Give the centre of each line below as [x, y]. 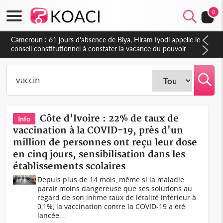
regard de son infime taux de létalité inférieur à [117, 197]
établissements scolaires [69, 167]
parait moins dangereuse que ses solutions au [115, 188]
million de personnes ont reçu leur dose [105, 143]
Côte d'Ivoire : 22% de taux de [110, 119]
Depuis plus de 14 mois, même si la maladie [111, 179]
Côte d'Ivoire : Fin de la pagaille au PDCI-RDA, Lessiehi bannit [105, 40]
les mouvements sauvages [51, 49]
